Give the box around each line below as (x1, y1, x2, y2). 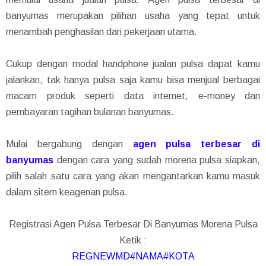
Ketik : (119, 235, 147, 245)
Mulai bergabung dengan (6, 138, 133, 149)
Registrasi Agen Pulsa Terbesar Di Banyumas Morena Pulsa (8, 218, 258, 229)
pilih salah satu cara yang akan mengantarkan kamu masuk (6, 170, 260, 181)
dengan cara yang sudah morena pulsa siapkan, (53, 154, 260, 165)
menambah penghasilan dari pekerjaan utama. (6, 26, 197, 37)
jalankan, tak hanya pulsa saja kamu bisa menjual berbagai (6, 74, 260, 85)
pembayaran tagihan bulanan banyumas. (6, 106, 174, 117)
